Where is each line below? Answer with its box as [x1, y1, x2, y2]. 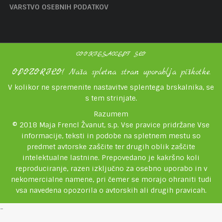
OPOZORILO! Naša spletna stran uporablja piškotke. [11, 66, 211, 78]
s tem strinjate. [85, 94, 137, 103]
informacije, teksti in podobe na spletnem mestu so [21, 131, 201, 140]
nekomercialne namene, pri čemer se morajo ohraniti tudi [10, 175, 212, 184]
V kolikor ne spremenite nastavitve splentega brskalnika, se [8, 83, 214, 92]
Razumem [94, 110, 128, 118]
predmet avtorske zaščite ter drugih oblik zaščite [27, 142, 195, 151]
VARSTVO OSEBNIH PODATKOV [9, 2, 109, 11]
